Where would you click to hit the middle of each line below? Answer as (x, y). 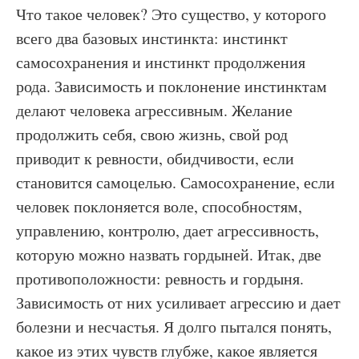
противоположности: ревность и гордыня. (160, 278)
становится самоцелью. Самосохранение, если (175, 182)
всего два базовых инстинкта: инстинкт (152, 38)
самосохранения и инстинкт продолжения (161, 62)
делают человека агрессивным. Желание (154, 110)
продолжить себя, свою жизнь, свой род (152, 134)
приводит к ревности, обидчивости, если (155, 158)
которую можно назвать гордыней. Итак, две (169, 254)
